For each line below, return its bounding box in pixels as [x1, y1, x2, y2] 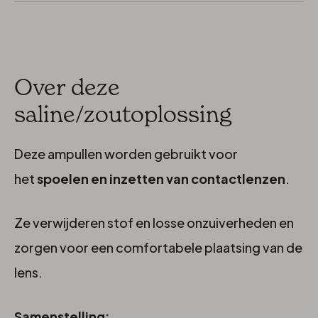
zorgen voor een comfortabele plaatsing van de [14, 238, 302, 256]
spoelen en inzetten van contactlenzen [37, 170, 285, 187]
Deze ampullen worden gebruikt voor [14, 145, 238, 162]
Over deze [14, 72, 120, 100]
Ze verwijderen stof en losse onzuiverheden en [14, 214, 294, 231]
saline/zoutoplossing [14, 99, 231, 127]
